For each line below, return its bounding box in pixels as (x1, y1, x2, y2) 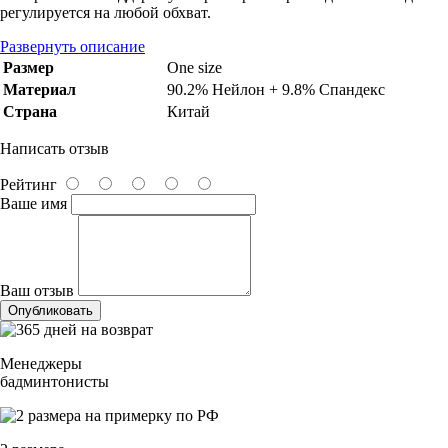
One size (167, 58, 222, 76)
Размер (3, 58, 54, 76)
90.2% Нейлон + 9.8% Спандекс (167, 80, 385, 98)
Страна (3, 102, 57, 120)
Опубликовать (8, 302, 93, 318)
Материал (3, 80, 76, 98)
